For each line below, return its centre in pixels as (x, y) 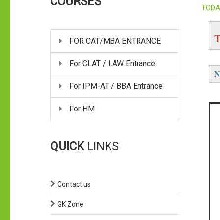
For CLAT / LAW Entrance (111, 63)
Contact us (74, 184)
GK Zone (70, 204)
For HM (81, 109)
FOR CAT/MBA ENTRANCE (114, 41)
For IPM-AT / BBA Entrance (115, 86)
